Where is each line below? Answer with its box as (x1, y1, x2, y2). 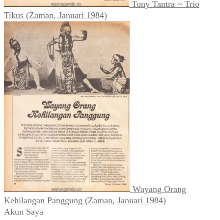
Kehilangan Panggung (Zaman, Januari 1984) (4, 195, 166, 205)
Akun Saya (4, 206, 43, 217)
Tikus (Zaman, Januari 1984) (4, 10, 107, 20)
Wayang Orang (133, 184, 186, 194)
